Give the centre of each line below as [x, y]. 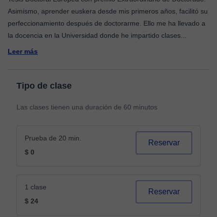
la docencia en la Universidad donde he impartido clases [94, 35]
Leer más [23, 51]
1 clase [36, 187]
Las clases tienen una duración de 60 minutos [87, 107]
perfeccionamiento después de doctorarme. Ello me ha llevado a [107, 23]
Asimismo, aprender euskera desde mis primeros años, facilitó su [108, 11]
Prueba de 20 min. [53, 138]
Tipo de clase [44, 86]
